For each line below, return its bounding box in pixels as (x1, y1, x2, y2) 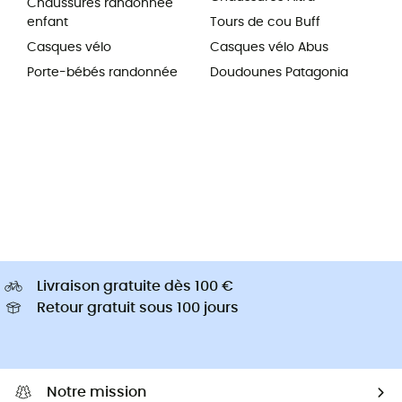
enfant (27, 16, 68, 30)
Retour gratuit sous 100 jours (37, 301, 239, 316)
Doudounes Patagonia (210, 66, 348, 80)
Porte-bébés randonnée (27, 66, 178, 80)
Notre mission (47, 385, 146, 400)
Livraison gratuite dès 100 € (37, 279, 233, 294)
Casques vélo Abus (210, 41, 328, 55)
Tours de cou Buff (210, 16, 320, 30)
